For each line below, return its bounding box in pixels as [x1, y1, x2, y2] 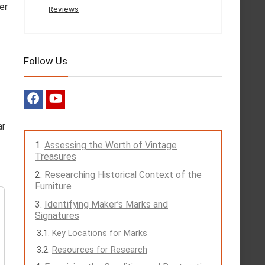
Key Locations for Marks [52, 228, 147, 238]
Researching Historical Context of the [44, 169, 202, 181]
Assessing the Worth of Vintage [44, 140, 177, 151]
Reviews [49, 4, 79, 14]
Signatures [35, 210, 79, 222]
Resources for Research [52, 245, 147, 255]
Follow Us [24, 55, 67, 67]
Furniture [35, 180, 72, 192]
